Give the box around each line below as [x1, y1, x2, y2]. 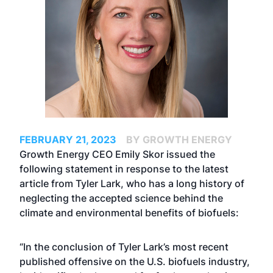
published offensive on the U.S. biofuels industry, [19, 255, 250, 268]
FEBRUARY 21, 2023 [19, 133, 116, 146]
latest [202, 163, 229, 175]
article [19, 177, 49, 190]
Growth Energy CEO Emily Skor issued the [19, 148, 215, 160]
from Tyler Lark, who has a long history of [49, 177, 244, 190]
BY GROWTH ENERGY [126, 133, 232, 146]
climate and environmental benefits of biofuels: [19, 207, 239, 219]
